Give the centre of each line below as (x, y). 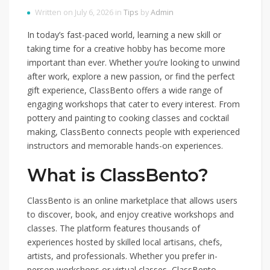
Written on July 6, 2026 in (79, 12)
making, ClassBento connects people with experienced (133, 132)
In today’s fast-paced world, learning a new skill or (124, 35)
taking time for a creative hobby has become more (126, 49)
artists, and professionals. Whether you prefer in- (122, 256)
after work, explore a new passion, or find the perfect (131, 76)
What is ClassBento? (118, 175)
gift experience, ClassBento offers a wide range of (125, 90)
